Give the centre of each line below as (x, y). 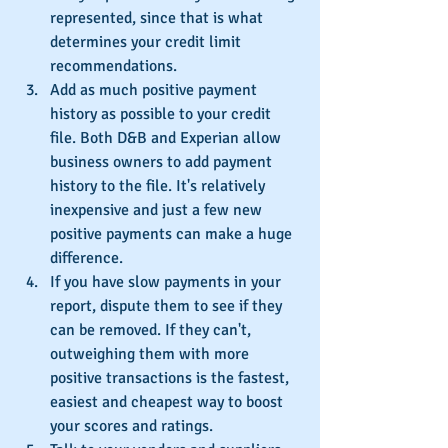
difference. (86, 257)
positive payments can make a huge (173, 233)
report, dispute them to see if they (168, 305)
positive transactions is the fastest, (171, 377)
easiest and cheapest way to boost (168, 401)
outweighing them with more (151, 353)
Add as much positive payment (155, 89)
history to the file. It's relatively (159, 185)
